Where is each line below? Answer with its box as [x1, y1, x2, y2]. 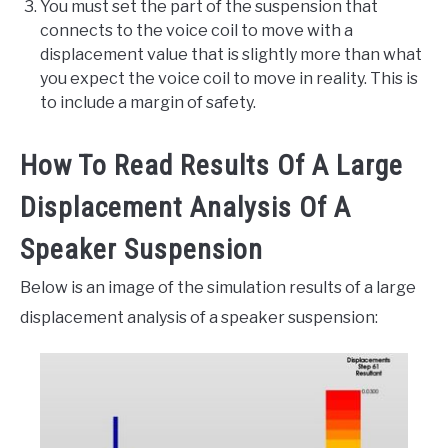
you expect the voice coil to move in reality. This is [40, 69, 418, 89]
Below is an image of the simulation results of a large [20, 278, 416, 298]
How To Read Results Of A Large [20, 149, 403, 183]
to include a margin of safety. [40, 93, 256, 113]
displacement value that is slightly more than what [40, 45, 422, 65]
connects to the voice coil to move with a [40, 21, 353, 41]
